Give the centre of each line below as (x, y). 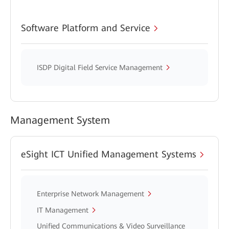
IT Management (63, 210)
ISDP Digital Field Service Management (100, 67)
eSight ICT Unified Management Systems (109, 154)
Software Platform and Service (86, 28)
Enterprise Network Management (90, 194)
